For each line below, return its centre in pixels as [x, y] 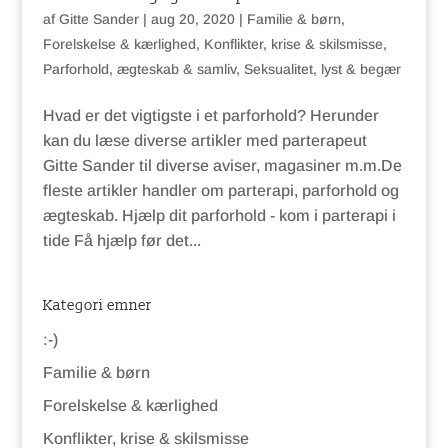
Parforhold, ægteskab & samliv [139, 68]
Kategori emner [97, 305]
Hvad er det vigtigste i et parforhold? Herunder [210, 115]
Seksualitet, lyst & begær [322, 68]
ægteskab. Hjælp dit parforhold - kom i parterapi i [219, 215]
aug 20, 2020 [192, 18]
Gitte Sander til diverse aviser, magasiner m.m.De [222, 165]
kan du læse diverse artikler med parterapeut [204, 140]
